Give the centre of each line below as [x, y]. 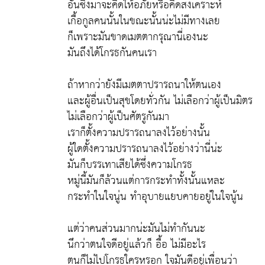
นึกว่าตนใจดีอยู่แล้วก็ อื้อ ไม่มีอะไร [137, 245]
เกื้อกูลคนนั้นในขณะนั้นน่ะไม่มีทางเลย [144, 21]
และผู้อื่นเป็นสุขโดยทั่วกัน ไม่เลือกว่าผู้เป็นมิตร [160, 101]
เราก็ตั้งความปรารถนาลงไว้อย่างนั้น [139, 133]
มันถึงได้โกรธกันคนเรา [112, 53]
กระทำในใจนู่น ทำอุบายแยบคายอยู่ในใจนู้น [155, 197]
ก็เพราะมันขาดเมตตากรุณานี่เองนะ [138, 37]
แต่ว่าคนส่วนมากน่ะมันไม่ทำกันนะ [136, 229]
